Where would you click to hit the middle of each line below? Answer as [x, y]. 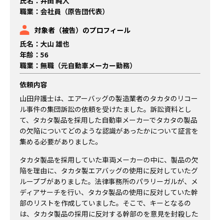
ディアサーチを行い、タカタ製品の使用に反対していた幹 [109, 192]
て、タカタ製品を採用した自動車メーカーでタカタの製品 [109, 120]
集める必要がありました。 [61, 142]
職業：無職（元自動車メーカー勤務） [78, 65]
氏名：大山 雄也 [44, 43]
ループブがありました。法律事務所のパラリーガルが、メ [109, 181]
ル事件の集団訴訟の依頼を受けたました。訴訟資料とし [106, 109]
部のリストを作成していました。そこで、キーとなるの [105, 203]
